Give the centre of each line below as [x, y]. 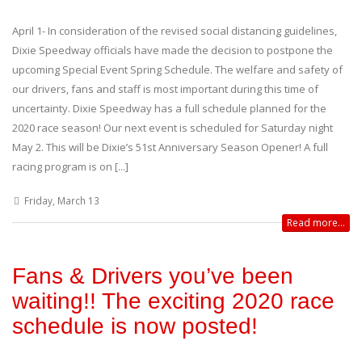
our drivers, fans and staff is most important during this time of [165, 88]
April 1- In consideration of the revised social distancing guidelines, [175, 30]
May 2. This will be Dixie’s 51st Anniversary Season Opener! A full [170, 147]
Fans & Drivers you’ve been [153, 276]
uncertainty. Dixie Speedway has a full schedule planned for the [169, 108]
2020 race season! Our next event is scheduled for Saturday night [173, 127]
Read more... [316, 222]
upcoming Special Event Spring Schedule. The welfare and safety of [177, 69]
